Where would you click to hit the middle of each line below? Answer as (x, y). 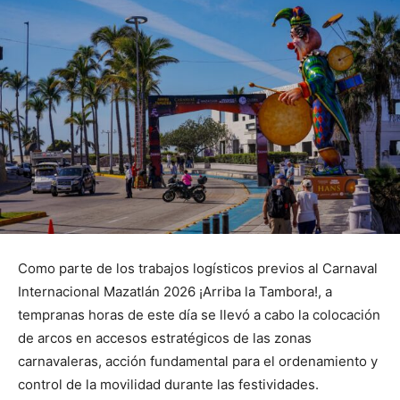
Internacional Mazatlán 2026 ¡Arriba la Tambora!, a (175, 291)
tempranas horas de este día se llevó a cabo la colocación (199, 314)
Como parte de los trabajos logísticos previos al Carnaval (198, 268)
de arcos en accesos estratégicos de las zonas (165, 337)
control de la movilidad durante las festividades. (168, 384)
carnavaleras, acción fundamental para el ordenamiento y (198, 361)
